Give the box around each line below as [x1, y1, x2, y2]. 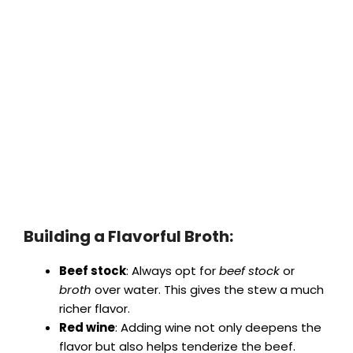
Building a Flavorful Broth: [24, 225, 233, 248]
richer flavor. [59, 300, 130, 318]
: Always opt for [126, 262, 219, 280]
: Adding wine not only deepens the [115, 319, 321, 336]
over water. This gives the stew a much [91, 281, 324, 299]
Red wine [59, 319, 115, 336]
